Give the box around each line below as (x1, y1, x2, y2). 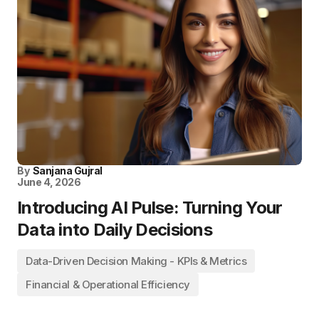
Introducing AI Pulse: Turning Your (17, 197, 283, 218)
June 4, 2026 (17, 176, 81, 188)
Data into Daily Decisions (17, 219, 212, 240)
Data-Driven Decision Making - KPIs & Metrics (26, 254, 247, 268)
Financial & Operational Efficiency (26, 278, 190, 291)
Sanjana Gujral (32, 164, 103, 177)
